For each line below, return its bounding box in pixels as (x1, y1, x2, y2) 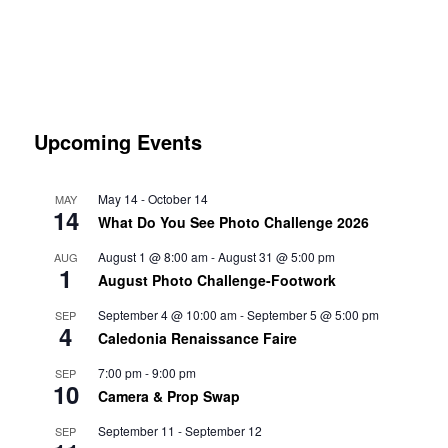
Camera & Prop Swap (97, 386, 240, 407)
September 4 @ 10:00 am (97, 306, 237, 324)
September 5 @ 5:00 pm (246, 306, 379, 324)
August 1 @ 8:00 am (97, 248, 208, 266)
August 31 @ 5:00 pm (217, 248, 335, 266)
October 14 (147, 190, 208, 208)
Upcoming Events (33, 127, 202, 157)
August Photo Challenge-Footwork (97, 270, 336, 291)
